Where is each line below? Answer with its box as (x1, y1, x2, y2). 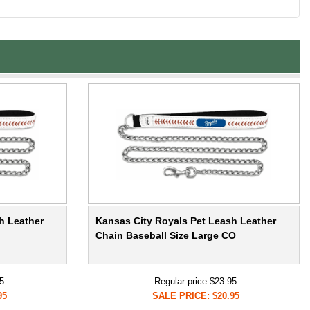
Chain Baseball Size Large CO (95, 230, 236, 241)
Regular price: (154, 276, 210, 287)
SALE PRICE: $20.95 (152, 291, 239, 302)
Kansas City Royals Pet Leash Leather (95, 215, 276, 227)
